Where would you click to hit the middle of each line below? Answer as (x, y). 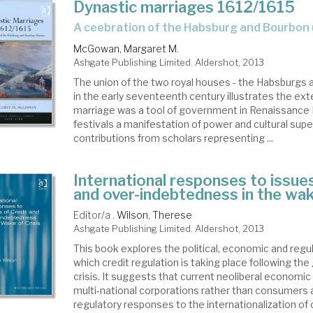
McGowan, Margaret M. (126, 49)
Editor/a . (95, 215)
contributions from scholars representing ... (174, 138)
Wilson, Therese (155, 215)
